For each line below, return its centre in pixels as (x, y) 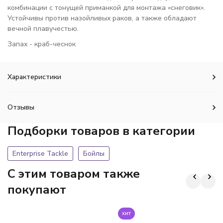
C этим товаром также (74, 174)
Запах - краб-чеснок (42, 44)
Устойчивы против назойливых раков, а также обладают (102, 18)
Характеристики (34, 77)
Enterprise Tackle (40, 154)
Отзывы (21, 107)
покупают (37, 190)
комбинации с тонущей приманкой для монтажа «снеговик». (106, 8)
